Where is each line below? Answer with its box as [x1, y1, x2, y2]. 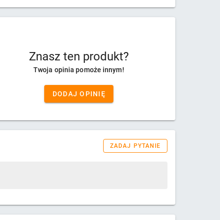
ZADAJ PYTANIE [110, 142, 161, 150]
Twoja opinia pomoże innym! [33, 66, 124, 74]
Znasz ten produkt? [28, 50, 129, 64]
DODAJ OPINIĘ [52, 90, 106, 98]
